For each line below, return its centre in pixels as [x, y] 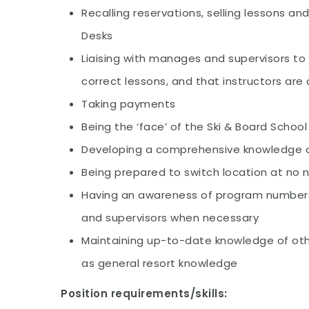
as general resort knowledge [160, 263]
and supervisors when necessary [170, 218]
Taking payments [129, 104]
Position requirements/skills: [144, 293]
